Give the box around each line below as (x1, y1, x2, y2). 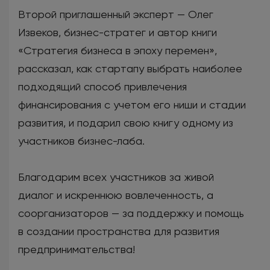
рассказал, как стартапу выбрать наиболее (18, 61, 242, 75)
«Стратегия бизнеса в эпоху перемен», (18, 43, 217, 57)
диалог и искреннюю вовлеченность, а (18, 188, 213, 201)
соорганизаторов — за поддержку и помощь (18, 206, 244, 219)
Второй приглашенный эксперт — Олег (18, 7, 213, 20)
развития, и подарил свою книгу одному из (18, 116, 233, 129)
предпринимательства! (18, 242, 135, 256)
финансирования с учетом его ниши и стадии (18, 98, 246, 111)
